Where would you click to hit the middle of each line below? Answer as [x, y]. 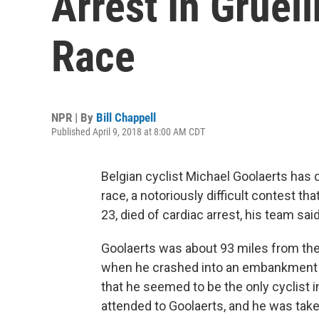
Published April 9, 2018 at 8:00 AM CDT [128, 132]
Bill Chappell [126, 117]
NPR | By [74, 117]
